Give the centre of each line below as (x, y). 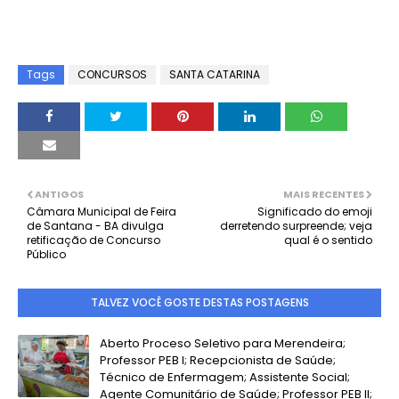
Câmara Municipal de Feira (102, 212)
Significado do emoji (315, 212)
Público (46, 254)
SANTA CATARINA (215, 74)
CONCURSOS (112, 74)
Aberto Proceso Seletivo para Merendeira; (223, 343)
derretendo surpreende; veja (296, 226)
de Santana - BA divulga (95, 226)
